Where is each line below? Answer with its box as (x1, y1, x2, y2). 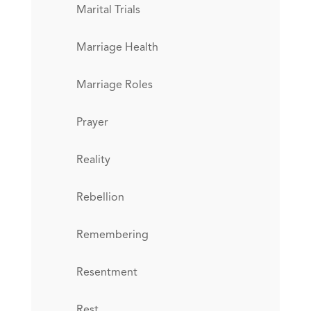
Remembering (76, 229, 149, 241)
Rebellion (76, 192, 124, 203)
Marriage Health (76, 42, 158, 53)
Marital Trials (76, 4, 140, 16)
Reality (76, 154, 110, 166)
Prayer (76, 117, 108, 128)
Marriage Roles (76, 79, 153, 91)
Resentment (76, 267, 137, 278)
